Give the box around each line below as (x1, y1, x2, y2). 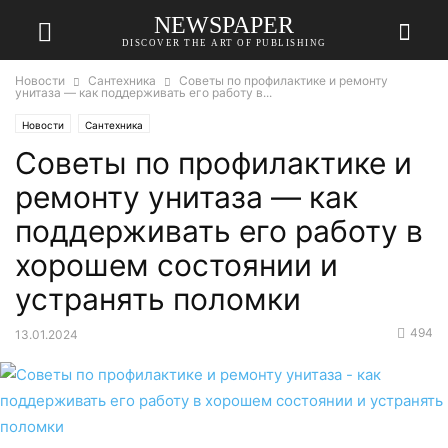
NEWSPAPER (154, 11, 294, 38)
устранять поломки (15, 281, 301, 317)
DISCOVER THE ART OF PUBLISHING (121, 37, 327, 48)
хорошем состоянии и (15, 247, 338, 283)
